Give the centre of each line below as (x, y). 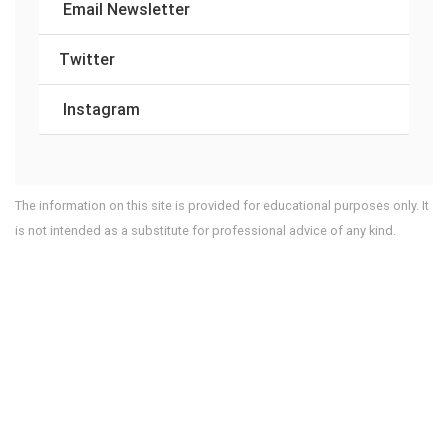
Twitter (87, 58)
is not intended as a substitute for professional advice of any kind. (205, 230)
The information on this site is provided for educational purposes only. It (222, 205)
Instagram (101, 108)
